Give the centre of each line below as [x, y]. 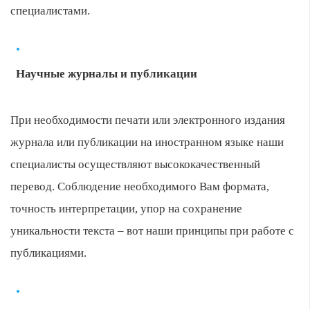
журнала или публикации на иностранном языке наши [147, 142]
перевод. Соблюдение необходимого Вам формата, [140, 186]
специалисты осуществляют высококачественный [135, 164]
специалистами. [50, 11]
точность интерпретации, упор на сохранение [126, 209]
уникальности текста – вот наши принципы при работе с [152, 231]
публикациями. [48, 253]
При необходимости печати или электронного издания [148, 120]
